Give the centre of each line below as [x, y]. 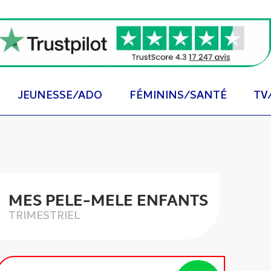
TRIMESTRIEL [44, 216]
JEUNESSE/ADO [60, 95]
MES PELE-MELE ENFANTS [108, 201]
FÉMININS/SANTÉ [178, 95]
